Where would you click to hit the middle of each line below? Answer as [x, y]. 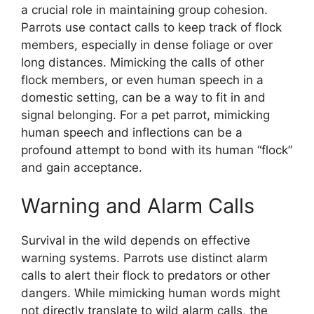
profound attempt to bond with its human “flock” [157, 150]
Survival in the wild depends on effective [136, 241]
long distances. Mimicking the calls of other [143, 62]
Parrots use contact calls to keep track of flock [151, 27]
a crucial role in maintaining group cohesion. [144, 9]
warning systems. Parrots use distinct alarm [144, 258]
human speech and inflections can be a [132, 132]
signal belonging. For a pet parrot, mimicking [145, 115]
